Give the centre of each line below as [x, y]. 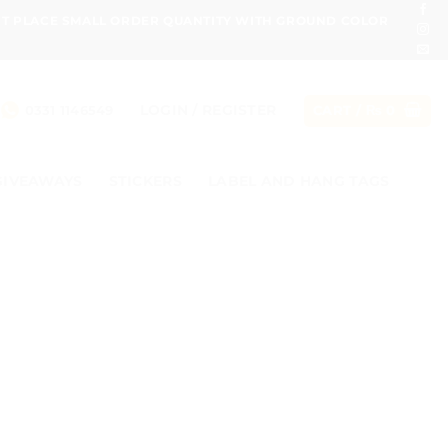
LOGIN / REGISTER [208, 110]
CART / [339, 110]
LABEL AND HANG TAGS [298, 181]
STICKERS [145, 181]
